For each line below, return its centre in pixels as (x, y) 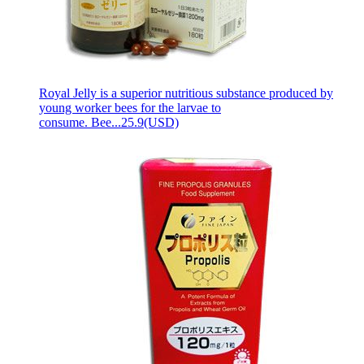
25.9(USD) (150, 122)
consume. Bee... (80, 122)
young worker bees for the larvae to (130, 107)
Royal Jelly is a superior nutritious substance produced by (186, 93)
